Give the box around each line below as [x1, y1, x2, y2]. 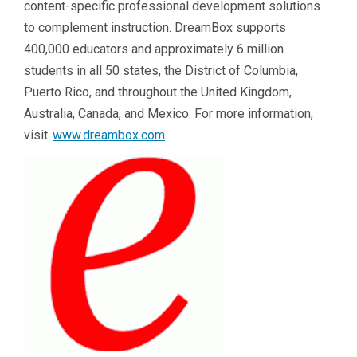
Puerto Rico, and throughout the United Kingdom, [24, 84, 292, 100]
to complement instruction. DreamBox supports [24, 19, 286, 35]
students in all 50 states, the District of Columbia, [24, 62, 298, 78]
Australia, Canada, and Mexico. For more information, [24, 105, 313, 121]
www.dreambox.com [53, 127, 165, 143]
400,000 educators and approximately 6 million [24, 41, 284, 57]
